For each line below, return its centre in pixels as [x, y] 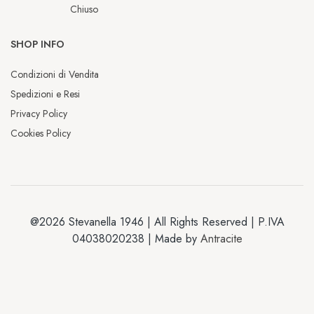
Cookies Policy [41, 134]
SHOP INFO [37, 45]
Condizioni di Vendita [55, 75]
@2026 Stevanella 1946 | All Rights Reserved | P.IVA [157, 222]
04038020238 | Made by [136, 239]
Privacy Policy [39, 114]
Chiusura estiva [157, 277]
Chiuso [84, 9]
